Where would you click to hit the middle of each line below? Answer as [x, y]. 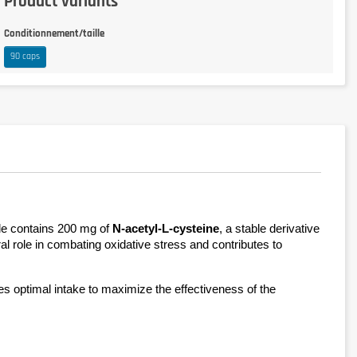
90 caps [25, 57]
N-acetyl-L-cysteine [166, 228]
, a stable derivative [269, 228]
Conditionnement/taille [54, 33]
